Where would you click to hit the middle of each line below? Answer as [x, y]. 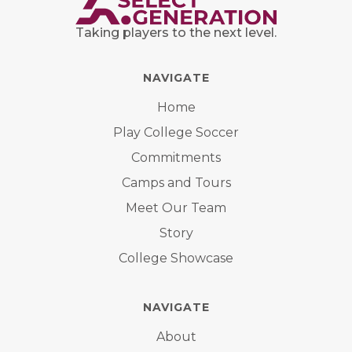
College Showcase [176, 258]
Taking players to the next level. [176, 33]
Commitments [176, 158]
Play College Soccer [176, 133]
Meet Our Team [176, 208]
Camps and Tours [176, 183]
